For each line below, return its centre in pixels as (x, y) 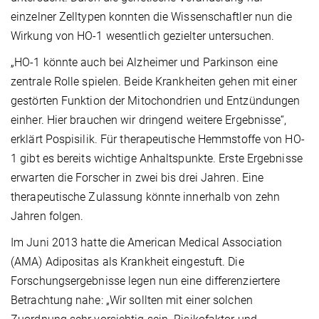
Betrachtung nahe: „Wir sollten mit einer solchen (132, 300)
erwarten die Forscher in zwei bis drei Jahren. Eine (137, 178)
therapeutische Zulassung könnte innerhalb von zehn (146, 197)
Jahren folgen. (47, 216)
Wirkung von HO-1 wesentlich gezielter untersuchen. (143, 36)
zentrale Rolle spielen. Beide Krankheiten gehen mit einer (154, 82)
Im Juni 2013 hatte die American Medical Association (147, 243)
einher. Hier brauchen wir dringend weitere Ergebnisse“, (149, 120)
